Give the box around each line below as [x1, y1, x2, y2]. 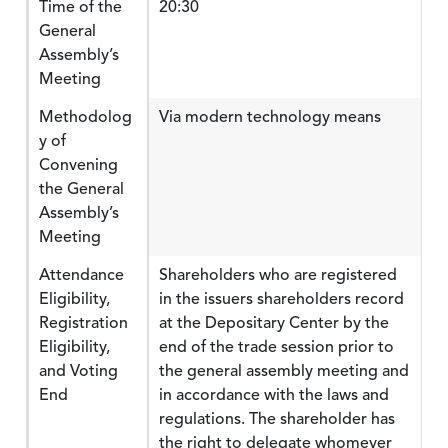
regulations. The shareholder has [159, 407, 395, 431]
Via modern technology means [159, 105, 381, 129]
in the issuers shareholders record [159, 287, 404, 311]
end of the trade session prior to [159, 335, 394, 359]
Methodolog [39, 105, 132, 129]
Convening [39, 153, 118, 177]
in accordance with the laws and [159, 383, 389, 407]
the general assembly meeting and [159, 359, 409, 383]
